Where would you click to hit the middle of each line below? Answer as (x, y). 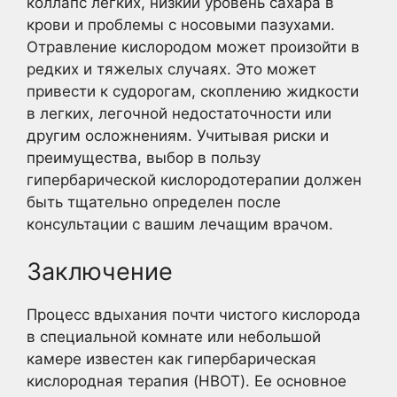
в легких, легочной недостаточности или (179, 113)
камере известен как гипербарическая (171, 359)
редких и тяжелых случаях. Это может (171, 69)
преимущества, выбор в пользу (144, 157)
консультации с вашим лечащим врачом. (180, 224)
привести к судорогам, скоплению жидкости (193, 91)
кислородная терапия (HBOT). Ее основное (187, 381)
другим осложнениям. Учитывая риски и (178, 135)
